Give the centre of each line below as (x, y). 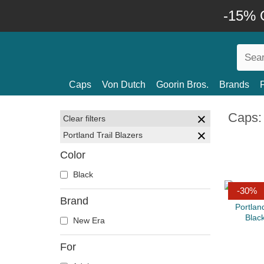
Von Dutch (124, 85)
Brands (234, 85)
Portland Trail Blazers (103, 135)
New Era (88, 220)
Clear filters (84, 118)
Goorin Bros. (182, 85)
